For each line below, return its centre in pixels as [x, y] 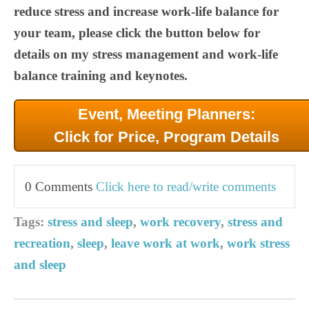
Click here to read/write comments [186, 186]
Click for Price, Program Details [166, 137]
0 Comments [60, 186]
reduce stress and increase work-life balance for [146, 11]
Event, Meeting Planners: [166, 114]
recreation [42, 243]
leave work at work [166, 243]
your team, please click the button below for [137, 32]
